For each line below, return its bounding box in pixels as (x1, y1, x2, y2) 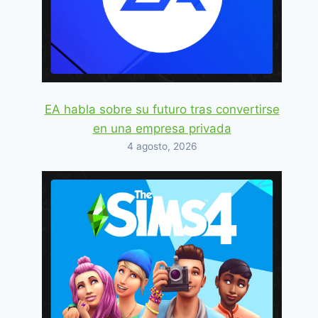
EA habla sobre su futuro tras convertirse (44, 102, 280, 117)
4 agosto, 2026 (126, 141, 197, 153)
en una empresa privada (92, 121, 231, 136)
